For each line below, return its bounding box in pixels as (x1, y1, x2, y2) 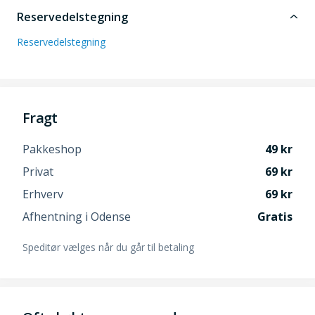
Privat (22, 164, 53, 180)
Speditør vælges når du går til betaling (22, 240, 194, 255)
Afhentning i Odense (22, 209, 131, 225)
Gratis (257, 209, 292, 225)
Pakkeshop (22, 141, 82, 157)
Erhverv (22, 186, 63, 202)
